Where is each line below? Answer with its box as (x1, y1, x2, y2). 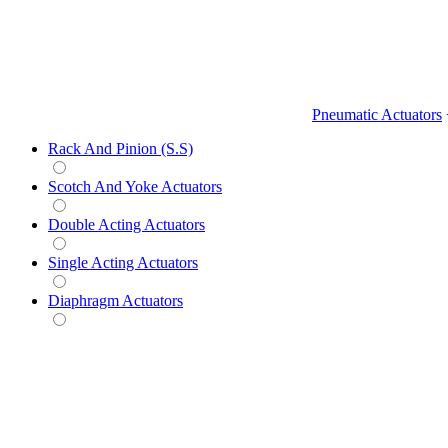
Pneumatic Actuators (312, 105, 442, 123)
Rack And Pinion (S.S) (48, 139, 193, 157)
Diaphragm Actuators (48, 291, 183, 309)
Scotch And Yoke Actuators (48, 177, 222, 195)
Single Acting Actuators (48, 253, 198, 271)
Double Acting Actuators (48, 215, 205, 233)
